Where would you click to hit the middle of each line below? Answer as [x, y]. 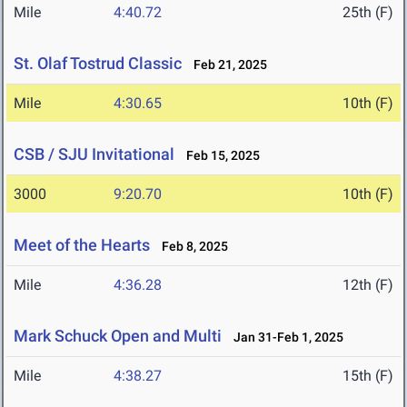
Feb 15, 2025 [219, 156]
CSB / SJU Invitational [94, 154]
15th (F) [368, 376]
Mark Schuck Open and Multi [118, 336]
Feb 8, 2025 [191, 247]
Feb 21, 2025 [226, 65]
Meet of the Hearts [82, 245]
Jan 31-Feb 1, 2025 [284, 338]
